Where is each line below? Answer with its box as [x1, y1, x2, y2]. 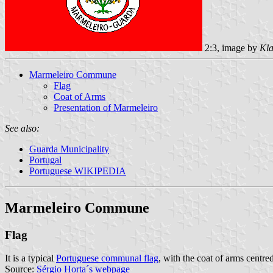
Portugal [29, 154, 62, 165]
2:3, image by [202, 42, 260, 53]
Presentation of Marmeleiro [54, 102, 158, 113]
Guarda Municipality [29, 143, 109, 154]
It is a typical [5, 253, 56, 264]
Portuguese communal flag [56, 253, 158, 264]
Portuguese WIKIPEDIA [29, 165, 126, 176]
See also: [5, 122, 40, 133]
